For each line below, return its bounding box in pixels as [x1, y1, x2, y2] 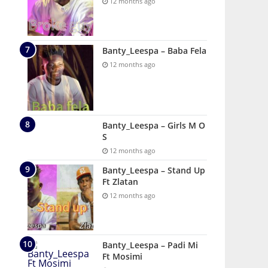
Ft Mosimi [102, 251, 142, 262]
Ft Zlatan [102, 176, 138, 187]
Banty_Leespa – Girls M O [102, 120, 205, 131]
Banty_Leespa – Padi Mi [102, 239, 198, 251]
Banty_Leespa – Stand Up [102, 165, 205, 176]
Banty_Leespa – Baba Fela [102, 45, 206, 56]
